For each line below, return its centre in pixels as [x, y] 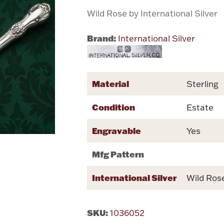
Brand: [102, 38]
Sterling [203, 83]
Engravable [117, 130]
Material [111, 83]
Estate [200, 107]
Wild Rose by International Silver [152, 13]
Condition [114, 107]
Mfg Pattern [118, 154]
